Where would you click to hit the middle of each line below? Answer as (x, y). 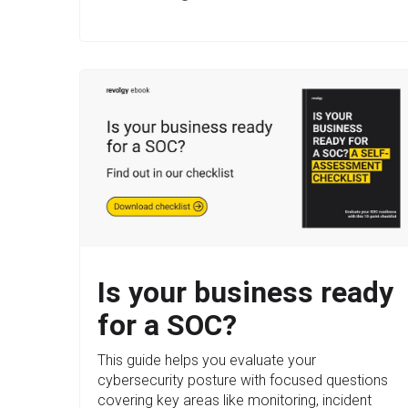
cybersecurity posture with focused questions (243, 381)
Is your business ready (245, 293)
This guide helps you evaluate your (207, 361)
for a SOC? (167, 326)
